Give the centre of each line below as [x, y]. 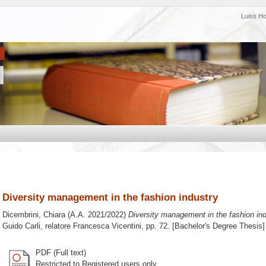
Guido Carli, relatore [38, 226]
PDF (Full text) [61, 252]
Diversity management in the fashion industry [110, 197]
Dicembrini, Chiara [34, 215]
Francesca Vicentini [107, 226]
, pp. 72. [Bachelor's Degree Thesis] [203, 226]
